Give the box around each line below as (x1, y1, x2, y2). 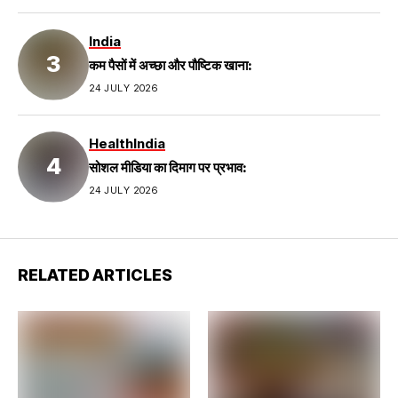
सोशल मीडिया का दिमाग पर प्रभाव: (89, 159, 247, 176)
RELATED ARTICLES (18, 265, 172, 284)
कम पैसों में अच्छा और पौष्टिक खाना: (89, 57, 252, 74)
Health (89, 135, 133, 152)
